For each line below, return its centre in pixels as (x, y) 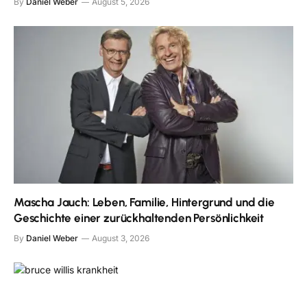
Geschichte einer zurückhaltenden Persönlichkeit (139, 218)
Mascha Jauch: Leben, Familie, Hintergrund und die (144, 202)
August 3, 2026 (121, 238)
